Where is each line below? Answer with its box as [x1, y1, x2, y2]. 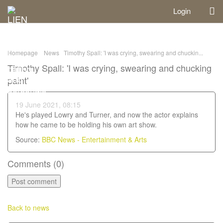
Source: [15, 134, 42, 144]
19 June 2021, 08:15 [15, 100, 81, 110]
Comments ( [7, 157, 56, 170]
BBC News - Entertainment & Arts [42, 134, 147, 144]
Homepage [7, 48, 38, 57]
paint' [7, 74, 28, 87]
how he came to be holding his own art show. [15, 119, 157, 129]
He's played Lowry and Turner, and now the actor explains [15, 110, 198, 119]
